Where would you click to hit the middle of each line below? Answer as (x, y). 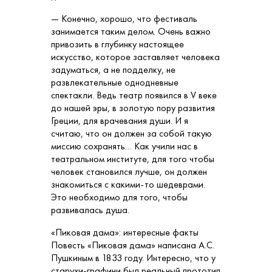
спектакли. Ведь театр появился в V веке (134, 95)
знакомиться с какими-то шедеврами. (128, 185)
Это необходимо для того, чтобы (119, 197)
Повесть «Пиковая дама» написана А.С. (133, 245)
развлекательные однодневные (115, 83)
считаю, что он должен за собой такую (131, 134)
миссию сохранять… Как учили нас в (124, 146)
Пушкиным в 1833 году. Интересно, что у (133, 258)
